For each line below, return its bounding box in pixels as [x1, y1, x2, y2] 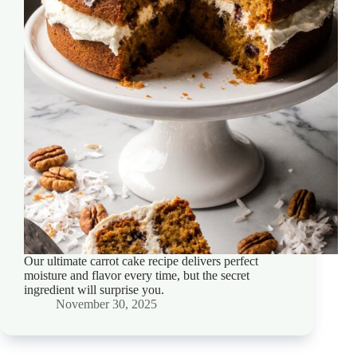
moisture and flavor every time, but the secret [24, 268, 249, 282]
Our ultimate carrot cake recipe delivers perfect [24, 253, 258, 268]
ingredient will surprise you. [24, 282, 164, 296]
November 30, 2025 [56, 296, 157, 311]
